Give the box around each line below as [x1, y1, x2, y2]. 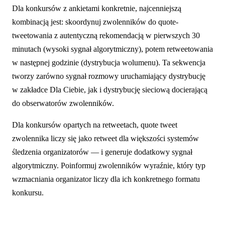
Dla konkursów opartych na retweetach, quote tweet [12, 120, 177, 129]
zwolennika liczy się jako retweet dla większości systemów [12, 134, 199, 143]
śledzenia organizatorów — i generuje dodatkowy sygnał [12, 147, 192, 156]
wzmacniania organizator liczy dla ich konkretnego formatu [12, 174, 200, 183]
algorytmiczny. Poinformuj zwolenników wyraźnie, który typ [12, 161, 205, 170]
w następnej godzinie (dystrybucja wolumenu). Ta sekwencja [12, 58, 205, 67]
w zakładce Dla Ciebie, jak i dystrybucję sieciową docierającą [12, 85, 207, 94]
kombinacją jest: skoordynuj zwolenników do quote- [12, 17, 178, 26]
